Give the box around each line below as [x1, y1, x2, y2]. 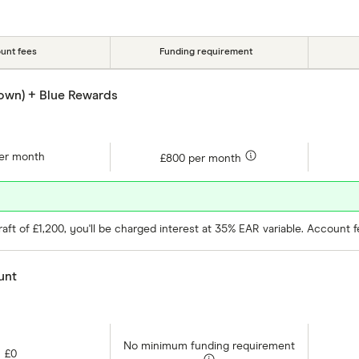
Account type [8, 7, 78, 19]
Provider [217, 7, 259, 19]
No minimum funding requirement [123, 341, 295, 353]
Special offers [113, 7, 182, 19]
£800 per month [160, 153, 245, 165]
